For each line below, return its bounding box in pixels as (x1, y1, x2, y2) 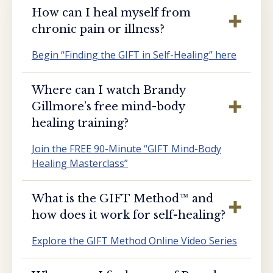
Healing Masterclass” (32, 156, 128, 170)
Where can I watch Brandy (32, 83, 186, 97)
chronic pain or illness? (32, 22, 165, 36)
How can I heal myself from (32, 5, 191, 19)
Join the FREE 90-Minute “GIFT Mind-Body (32, 141, 221, 155)
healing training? (32, 116, 129, 130)
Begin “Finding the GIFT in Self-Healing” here (32, 48, 236, 62)
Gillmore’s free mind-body (32, 99, 185, 113)
